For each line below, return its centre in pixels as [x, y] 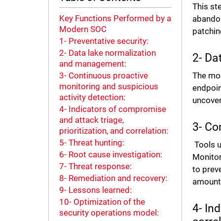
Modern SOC [84, 29]
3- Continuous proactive [103, 76]
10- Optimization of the [102, 202]
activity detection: [92, 97]
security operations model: [109, 213]
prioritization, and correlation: [114, 131]
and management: [92, 64]
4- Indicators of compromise [112, 109]
